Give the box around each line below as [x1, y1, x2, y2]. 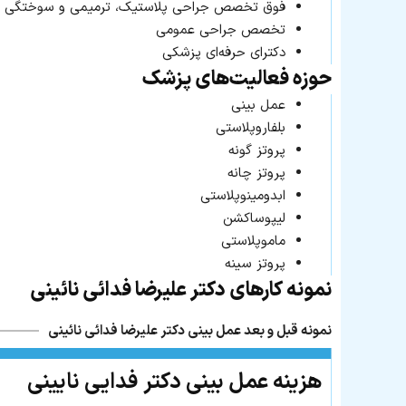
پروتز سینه [225, 253, 285, 275]
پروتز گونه [228, 140, 285, 161]
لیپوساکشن [223, 208, 285, 229]
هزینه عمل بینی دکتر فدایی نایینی [27, 365, 322, 399]
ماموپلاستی [221, 230, 285, 252]
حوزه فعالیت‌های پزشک [142, 63, 332, 94]
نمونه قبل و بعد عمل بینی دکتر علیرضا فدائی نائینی [48, 320, 332, 342]
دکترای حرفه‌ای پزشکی [162, 42, 285, 63]
